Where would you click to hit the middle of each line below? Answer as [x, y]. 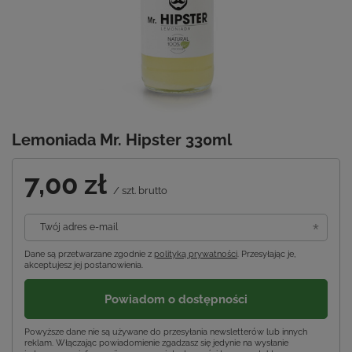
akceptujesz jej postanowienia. [84, 266]
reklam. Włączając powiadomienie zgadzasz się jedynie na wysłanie [156, 343]
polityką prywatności [196, 255]
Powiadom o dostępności [176, 299]
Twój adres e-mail [79, 227]
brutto [152, 191]
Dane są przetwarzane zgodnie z [89, 255]
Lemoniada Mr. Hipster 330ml [122, 140]
